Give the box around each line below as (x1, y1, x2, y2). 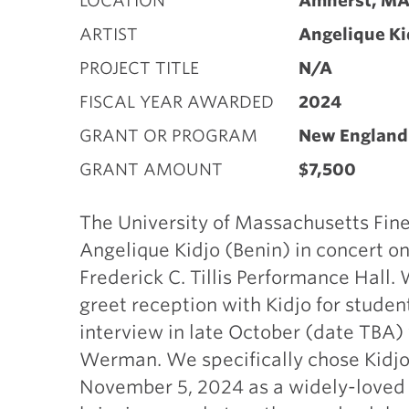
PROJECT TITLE (79, 58, 199, 78)
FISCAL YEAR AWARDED (79, 92, 274, 111)
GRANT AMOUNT (79, 160, 223, 179)
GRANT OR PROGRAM (79, 126, 257, 145)
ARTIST (79, 25, 138, 44)
